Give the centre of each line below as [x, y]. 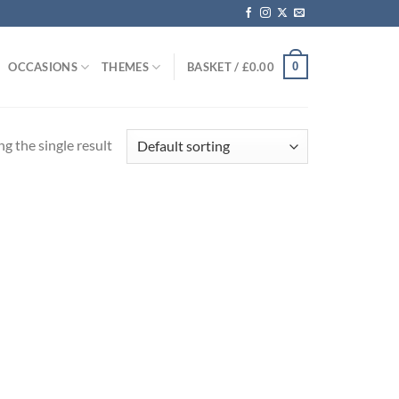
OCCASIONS [43, 67]
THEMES [125, 67]
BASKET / [215, 67]
